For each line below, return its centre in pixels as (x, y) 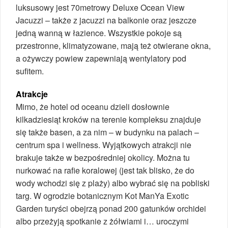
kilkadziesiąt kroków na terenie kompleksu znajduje (108, 120)
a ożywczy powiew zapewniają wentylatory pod (101, 59)
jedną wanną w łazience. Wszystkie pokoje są (99, 33)
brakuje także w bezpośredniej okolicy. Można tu (103, 158)
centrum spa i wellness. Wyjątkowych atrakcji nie (104, 145)
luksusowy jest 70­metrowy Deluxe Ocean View (100, 8)
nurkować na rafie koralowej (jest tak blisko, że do (105, 170)
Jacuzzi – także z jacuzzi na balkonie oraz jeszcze (106, 20)
